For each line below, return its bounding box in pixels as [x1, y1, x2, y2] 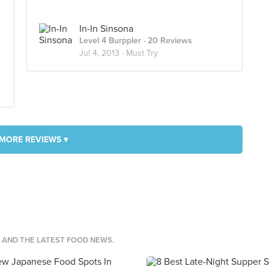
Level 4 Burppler [79, 35, 141, 46]
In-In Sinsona [79, 23, 133, 35]
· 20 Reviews [141, 35, 192, 46]
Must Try [126, 48, 158, 58]
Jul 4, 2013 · [79, 48, 126, 58]
